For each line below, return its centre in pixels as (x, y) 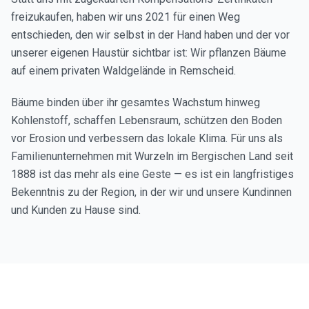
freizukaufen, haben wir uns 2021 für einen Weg (126, 17)
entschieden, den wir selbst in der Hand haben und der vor (150, 35)
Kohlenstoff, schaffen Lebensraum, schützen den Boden (147, 120)
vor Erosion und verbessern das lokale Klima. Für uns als (147, 138)
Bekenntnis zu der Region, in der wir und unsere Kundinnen (151, 192)
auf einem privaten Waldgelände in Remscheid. (123, 71)
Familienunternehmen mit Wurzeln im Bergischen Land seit (152, 156)
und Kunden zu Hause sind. (76, 210)
